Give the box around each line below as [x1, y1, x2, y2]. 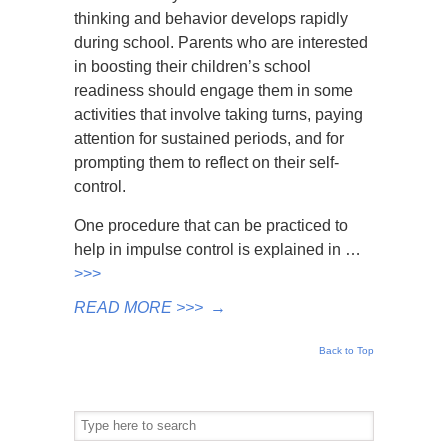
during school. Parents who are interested [74, 34, 368, 51]
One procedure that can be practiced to [74, 217, 348, 234]
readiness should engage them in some [74, 82, 353, 99]
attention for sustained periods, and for [74, 130, 344, 147]
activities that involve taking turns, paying [74, 106, 363, 123]
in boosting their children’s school [74, 58, 311, 75]
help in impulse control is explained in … [74, 241, 361, 258]
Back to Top [319, 345, 374, 356]
